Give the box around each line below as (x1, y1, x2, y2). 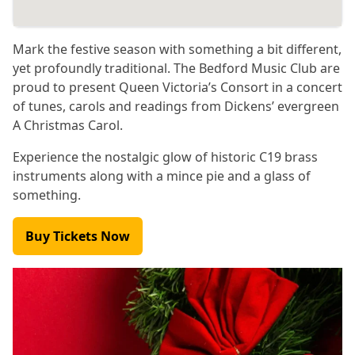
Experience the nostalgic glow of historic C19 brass (13, 148, 318, 166)
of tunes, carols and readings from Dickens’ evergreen (13, 97, 339, 115)
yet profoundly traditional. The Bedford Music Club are (13, 59, 340, 77)
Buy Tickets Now (25, 227, 130, 245)
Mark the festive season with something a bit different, (13, 40, 342, 58)
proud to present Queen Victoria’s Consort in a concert (13, 78, 342, 96)
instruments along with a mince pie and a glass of (13, 167, 311, 185)
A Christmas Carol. (13, 116, 123, 134)
